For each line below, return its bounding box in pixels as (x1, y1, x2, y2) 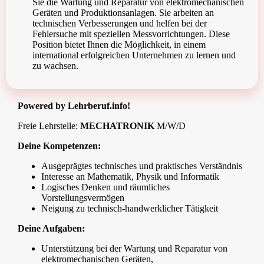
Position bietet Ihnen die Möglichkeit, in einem (32, 39, 206, 50)
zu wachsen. (32, 61, 78, 71)
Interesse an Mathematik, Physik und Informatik (41, 171, 219, 182)
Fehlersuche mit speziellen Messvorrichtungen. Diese (32, 29, 230, 39)
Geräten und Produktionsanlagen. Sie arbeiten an (32, 8, 214, 18)
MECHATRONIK (80, 121, 157, 131)
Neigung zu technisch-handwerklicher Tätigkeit (41, 203, 218, 214)
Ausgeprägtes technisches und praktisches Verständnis (41, 161, 242, 171)
